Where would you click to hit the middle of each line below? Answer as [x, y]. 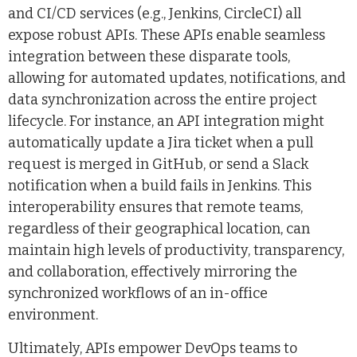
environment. [53, 315]
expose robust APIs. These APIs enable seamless [167, 35]
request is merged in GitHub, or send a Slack [158, 165]
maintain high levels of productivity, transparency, [176, 251]
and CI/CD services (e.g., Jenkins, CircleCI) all [155, 14]
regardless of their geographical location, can [159, 229]
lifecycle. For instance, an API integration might [166, 122]
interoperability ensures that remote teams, [155, 208]
